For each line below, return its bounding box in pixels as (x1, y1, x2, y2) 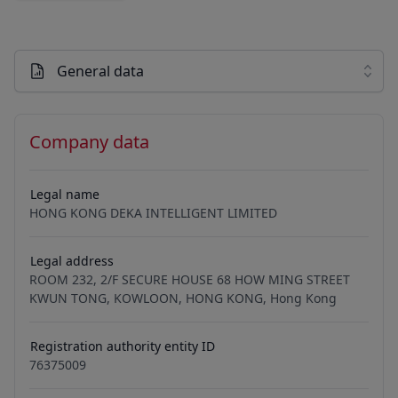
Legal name (30, 186, 99, 203)
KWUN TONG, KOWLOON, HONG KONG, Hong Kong (29, 290, 337, 306)
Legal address (30, 252, 114, 269)
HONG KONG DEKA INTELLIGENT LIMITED (29, 204, 277, 221)
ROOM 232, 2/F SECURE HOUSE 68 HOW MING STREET (29, 271, 350, 288)
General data (57, 61, 144, 81)
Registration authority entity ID (30, 338, 215, 354)
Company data (29, 130, 149, 154)
